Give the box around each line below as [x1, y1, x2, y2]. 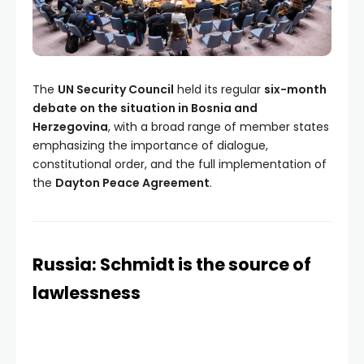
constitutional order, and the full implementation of [32, 156, 327, 173]
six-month [264, 81, 327, 98]
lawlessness [32, 281, 141, 305]
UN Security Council [58, 81, 174, 98]
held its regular [174, 81, 264, 98]
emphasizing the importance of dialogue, [32, 137, 268, 154]
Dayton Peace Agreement [55, 175, 210, 192]
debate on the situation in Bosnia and [32, 100, 258, 117]
